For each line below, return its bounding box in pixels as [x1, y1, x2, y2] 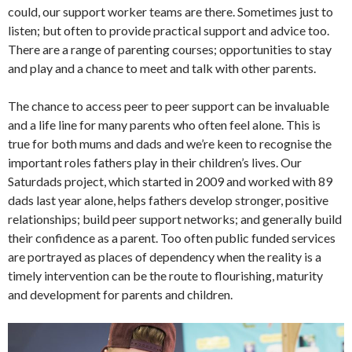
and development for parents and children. [8, 287, 233, 302]
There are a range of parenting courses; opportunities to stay [8, 42, 332, 57]
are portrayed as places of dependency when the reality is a [8, 249, 321, 265]
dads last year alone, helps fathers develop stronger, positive [8, 192, 328, 208]
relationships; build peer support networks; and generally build [8, 211, 342, 227]
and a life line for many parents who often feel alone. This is [8, 117, 321, 133]
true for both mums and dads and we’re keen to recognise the [8, 136, 332, 152]
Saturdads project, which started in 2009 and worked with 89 [8, 174, 332, 189]
